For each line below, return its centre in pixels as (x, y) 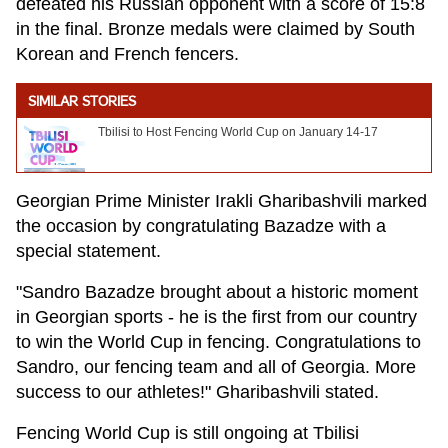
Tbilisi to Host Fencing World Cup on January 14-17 (238, 132)
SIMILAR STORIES (82, 103)
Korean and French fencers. (127, 54)
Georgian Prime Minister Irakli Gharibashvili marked (221, 201)
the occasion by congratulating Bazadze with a (201, 226)
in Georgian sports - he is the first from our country (216, 317)
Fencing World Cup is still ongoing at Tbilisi (187, 433)
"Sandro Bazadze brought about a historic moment (217, 292)
